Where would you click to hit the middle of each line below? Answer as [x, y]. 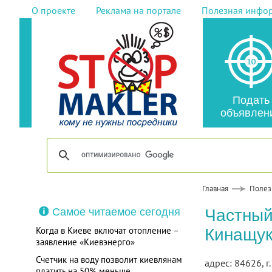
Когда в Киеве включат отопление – [107, 230]
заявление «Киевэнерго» [85, 242]
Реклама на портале [138, 10]
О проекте [53, 10]
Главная [215, 189]
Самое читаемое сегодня [116, 212]
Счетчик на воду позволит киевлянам [109, 260]
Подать [251, 100]
